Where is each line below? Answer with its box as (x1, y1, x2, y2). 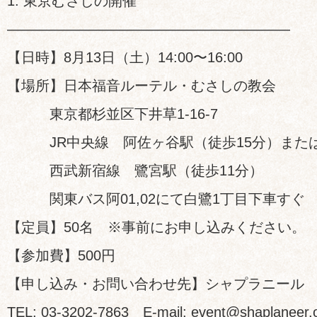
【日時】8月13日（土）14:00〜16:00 (7, 50, 243, 65)
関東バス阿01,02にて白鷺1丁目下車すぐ (7, 191, 305, 207)
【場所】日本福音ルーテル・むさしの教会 (7, 78, 276, 93)
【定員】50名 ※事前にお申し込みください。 (7, 219, 306, 235)
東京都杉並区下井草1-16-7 (7, 106, 218, 122)
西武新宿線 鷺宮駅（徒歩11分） (7, 163, 263, 178)
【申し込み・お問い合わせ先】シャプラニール (7, 276, 304, 292)
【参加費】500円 (7, 248, 115, 263)
